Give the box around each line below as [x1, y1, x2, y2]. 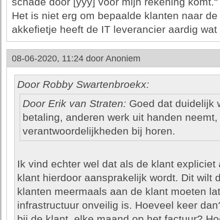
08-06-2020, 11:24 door [11, 54, 106, 63]
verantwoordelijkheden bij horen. [22, 125, 175, 137]
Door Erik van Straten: [22, 98, 126, 110]
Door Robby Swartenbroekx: [17, 79, 149, 90]
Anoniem [105, 54, 140, 63]
